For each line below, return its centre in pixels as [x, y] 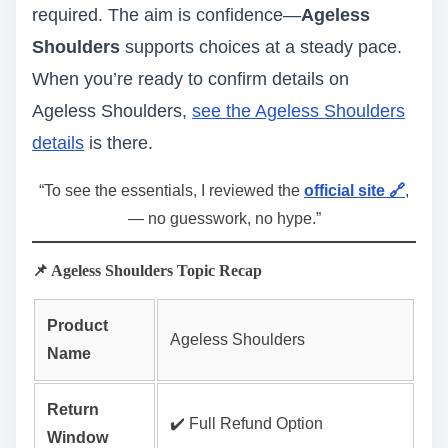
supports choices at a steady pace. [261, 46]
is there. [118, 142]
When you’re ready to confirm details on [190, 78]
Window [77, 437]
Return [73, 409]
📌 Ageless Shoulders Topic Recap [147, 270]
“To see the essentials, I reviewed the [171, 190]
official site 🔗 [354, 190]
